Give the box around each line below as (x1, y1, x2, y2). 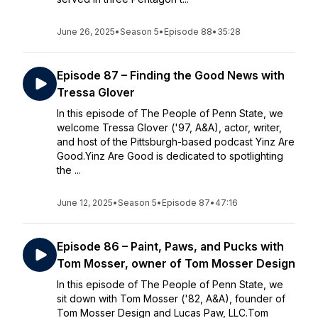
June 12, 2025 (57, 197, 113, 208)
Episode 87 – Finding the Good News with (57, 68, 285, 82)
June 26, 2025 (57, 26, 115, 37)
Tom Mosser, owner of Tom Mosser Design (57, 256, 295, 270)
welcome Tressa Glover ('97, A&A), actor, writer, (57, 121, 282, 133)
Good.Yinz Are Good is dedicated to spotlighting (57, 150, 283, 162)
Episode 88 (164, 26, 212, 37)
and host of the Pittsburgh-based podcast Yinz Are (57, 136, 295, 148)
